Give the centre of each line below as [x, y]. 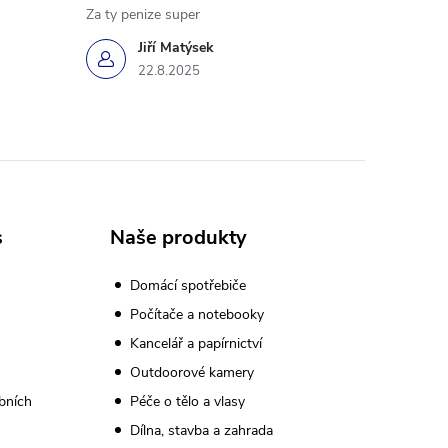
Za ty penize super [142, 15]
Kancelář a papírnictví [195, 344]
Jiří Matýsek [175, 48]
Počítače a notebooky [196, 315]
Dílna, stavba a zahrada [201, 431]
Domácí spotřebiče [187, 286]
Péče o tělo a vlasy [187, 402]
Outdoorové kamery [191, 373]
